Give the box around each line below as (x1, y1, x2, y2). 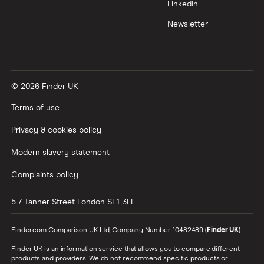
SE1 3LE (107, 198, 136, 207)
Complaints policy (11, 171, 78, 180)
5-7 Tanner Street (11, 198, 75, 207)
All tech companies (14, 4, 95, 14)
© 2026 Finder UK (11, 82, 78, 91)
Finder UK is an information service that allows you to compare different (11, 246, 240, 253)
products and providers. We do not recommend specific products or (11, 255, 229, 263)
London (77, 198, 105, 207)
